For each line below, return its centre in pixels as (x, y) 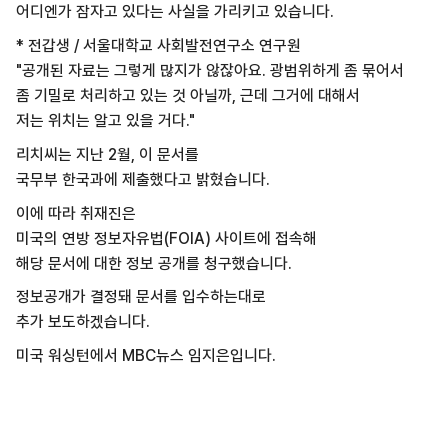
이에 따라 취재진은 (75, 213)
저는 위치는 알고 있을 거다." (105, 121)
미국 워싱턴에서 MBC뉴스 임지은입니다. (147, 356)
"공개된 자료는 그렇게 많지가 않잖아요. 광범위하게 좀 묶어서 (209, 71)
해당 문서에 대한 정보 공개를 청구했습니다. (155, 263)
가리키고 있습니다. (275, 12)
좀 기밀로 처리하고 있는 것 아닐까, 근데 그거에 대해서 (187, 96)
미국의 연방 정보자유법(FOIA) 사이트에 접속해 (168, 238)
